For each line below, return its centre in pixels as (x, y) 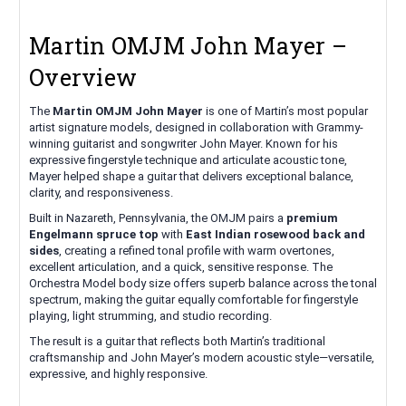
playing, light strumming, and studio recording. (150, 315)
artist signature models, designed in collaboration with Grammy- (196, 127)
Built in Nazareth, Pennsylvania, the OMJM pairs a (158, 217)
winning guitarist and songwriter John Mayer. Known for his (184, 143)
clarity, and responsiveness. (101, 192)
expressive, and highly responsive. (118, 373)
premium (312, 217)
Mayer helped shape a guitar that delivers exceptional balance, (191, 176)
